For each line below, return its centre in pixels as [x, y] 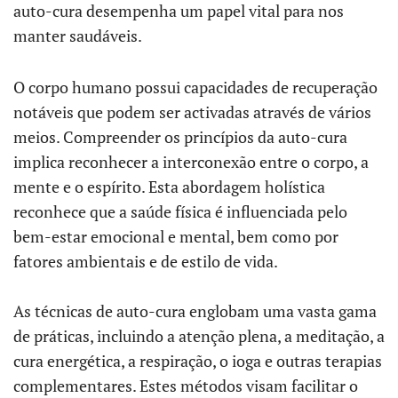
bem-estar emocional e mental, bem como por [176, 236]
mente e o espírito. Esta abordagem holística [169, 187]
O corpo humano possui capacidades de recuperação [195, 87]
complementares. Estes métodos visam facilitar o [186, 386]
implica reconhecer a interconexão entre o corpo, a [191, 162]
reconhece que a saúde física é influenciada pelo [180, 211]
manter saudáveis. [78, 36]
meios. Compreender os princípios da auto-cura [180, 137]
